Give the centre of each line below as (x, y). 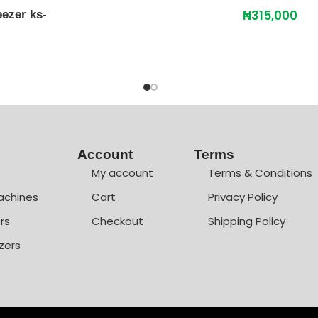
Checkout (117, 221)
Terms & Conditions (260, 173)
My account (122, 173)
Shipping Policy (246, 221)
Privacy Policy (242, 197)
